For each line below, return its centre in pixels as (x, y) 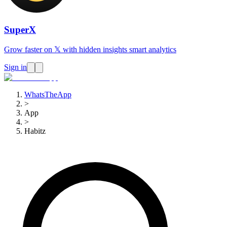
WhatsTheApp (48, 95)
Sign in (15, 67)
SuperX (20, 29)
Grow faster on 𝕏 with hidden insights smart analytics (90, 50)
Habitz (35, 131)
